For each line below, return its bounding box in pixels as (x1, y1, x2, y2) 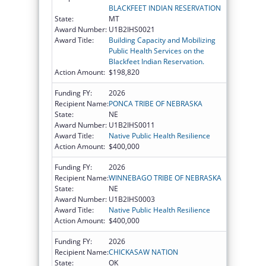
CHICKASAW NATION (109, 246, 178, 257)
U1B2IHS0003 (109, 194, 155, 204)
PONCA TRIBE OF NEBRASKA (109, 98, 202, 109)
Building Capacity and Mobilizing (109, 34, 216, 45)
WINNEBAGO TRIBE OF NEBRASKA (109, 172, 221, 183)
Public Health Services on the (109, 45, 204, 56)
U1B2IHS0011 (109, 119, 155, 130)
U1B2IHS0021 (109, 24, 155, 34)
